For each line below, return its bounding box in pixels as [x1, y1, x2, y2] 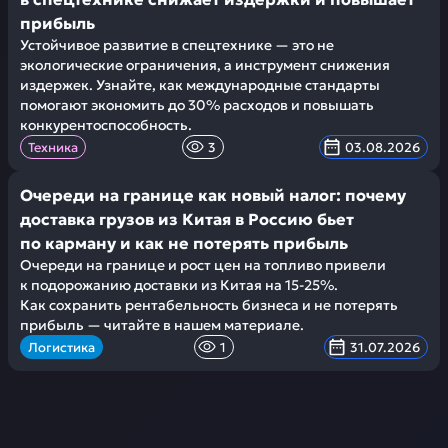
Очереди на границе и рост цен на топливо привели [20, 256, 386, 274]
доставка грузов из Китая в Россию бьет [20, 209, 354, 229]
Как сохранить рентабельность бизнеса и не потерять [20, 296, 398, 314]
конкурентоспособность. [20, 116, 192, 134]
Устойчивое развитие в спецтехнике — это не [20, 36, 334, 54]
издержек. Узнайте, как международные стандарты [20, 76, 380, 94]
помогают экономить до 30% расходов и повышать [20, 96, 374, 114]
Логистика [28, 338, 95, 356]
